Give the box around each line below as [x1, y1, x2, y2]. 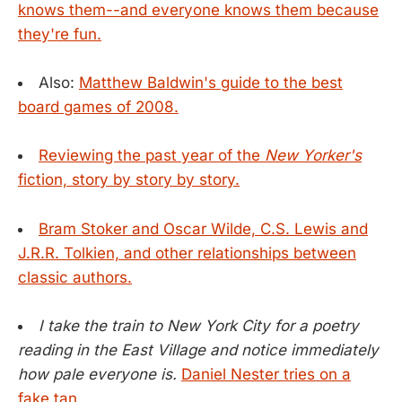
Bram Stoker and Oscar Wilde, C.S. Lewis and [39, 219, 368, 238]
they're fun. [18, 24, 101, 43]
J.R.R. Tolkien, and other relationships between [18, 243, 356, 262]
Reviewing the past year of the [39, 146, 265, 165]
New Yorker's [265, 146, 362, 165]
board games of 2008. [18, 98, 179, 117]
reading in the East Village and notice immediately [18, 340, 379, 359]
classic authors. [18, 267, 132, 286]
